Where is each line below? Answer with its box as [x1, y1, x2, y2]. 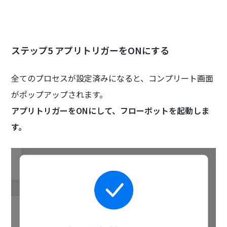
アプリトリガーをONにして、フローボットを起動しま [11, 104, 210, 117]
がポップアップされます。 [11, 88, 108, 101]
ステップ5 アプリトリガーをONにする [11, 44, 170, 57]
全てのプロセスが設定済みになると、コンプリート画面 [11, 72, 214, 85]
